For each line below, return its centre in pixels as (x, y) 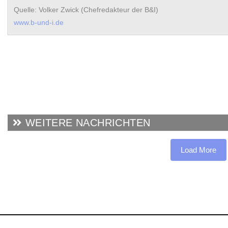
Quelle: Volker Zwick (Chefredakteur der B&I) (86, 10)
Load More (198, 150)
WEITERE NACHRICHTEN (86, 123)
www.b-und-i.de (39, 23)
